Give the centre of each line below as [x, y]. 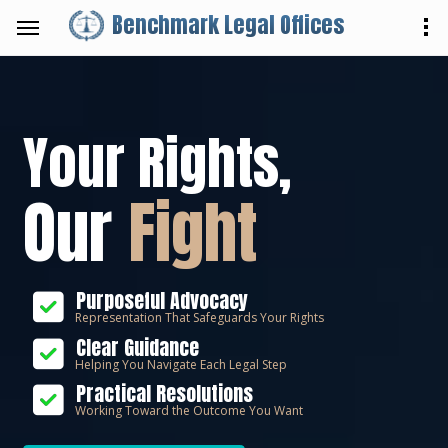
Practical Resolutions [162, 394]
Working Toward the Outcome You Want [189, 411]
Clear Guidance [135, 347]
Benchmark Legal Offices [227, 25]
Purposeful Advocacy [159, 300]
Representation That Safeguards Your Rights [199, 317]
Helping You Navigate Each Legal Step [181, 364]
